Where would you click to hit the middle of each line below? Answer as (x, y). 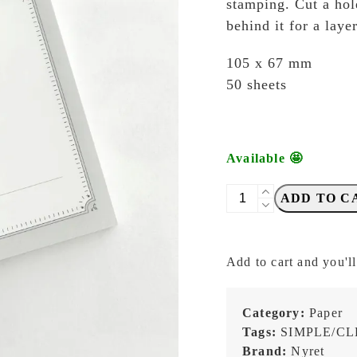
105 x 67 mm (269, 63)
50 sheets (257, 84)
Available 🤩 (265, 158)
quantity (250, 307)
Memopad (255, 288)
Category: (276, 313)
